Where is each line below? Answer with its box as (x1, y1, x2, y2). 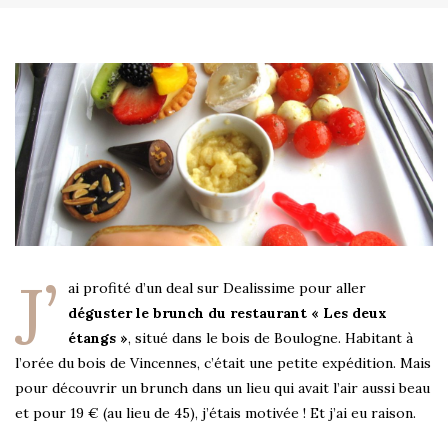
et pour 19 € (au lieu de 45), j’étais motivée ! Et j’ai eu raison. (15, 404, 416, 423)
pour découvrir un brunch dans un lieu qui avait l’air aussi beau (15, 379, 430, 398)
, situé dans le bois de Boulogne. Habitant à (128, 329, 413, 348)
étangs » (68, 329, 128, 348)
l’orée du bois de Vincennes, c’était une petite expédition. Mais (15, 354, 431, 373)
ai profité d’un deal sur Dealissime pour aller (68, 279, 366, 298)
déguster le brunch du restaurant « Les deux (68, 304, 387, 323)
